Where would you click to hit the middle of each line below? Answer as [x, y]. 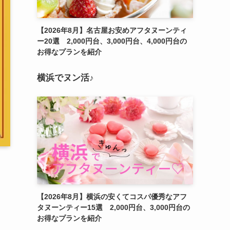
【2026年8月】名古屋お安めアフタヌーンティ [112, 31]
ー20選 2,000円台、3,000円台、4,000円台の [112, 41]
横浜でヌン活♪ [65, 78]
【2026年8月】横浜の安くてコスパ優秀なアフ [112, 197]
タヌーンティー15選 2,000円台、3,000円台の [113, 208]
